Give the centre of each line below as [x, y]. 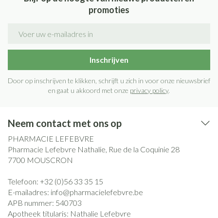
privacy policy [149, 90]
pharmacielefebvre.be [106, 192]
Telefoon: [24, 181]
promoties [109, 10]
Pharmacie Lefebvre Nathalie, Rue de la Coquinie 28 [94, 149]
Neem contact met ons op [65, 123]
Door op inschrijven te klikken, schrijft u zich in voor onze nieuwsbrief [109, 81]
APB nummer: [32, 203]
